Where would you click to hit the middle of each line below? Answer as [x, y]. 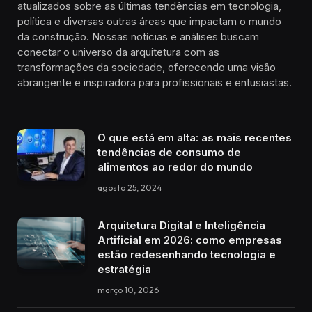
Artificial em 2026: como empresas [190, 240]
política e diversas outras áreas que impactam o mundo [149, 22]
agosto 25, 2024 [130, 188]
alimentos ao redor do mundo [175, 167]
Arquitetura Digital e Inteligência [181, 226]
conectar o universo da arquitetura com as [118, 52]
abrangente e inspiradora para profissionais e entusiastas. [155, 83]
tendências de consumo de [169, 153]
